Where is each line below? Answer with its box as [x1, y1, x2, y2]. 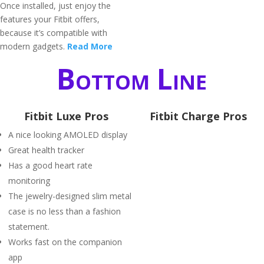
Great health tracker [8, 144, 84, 156]
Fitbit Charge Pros [149, 109, 247, 123]
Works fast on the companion [8, 236, 122, 247]
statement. [8, 221, 49, 232]
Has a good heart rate [8, 160, 93, 171]
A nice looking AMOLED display [8, 129, 127, 140]
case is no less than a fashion [8, 206, 121, 217]
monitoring [8, 175, 50, 186]
